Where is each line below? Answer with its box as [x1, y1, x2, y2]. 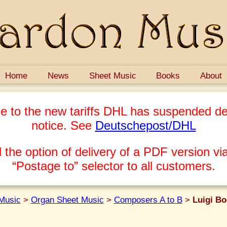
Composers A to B [113, 194, 182, 205]
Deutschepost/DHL [95, 118, 196, 132]
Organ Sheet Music [30, 194, 104, 205]
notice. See [31, 118, 95, 132]
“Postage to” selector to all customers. [12, 159, 215, 173]
